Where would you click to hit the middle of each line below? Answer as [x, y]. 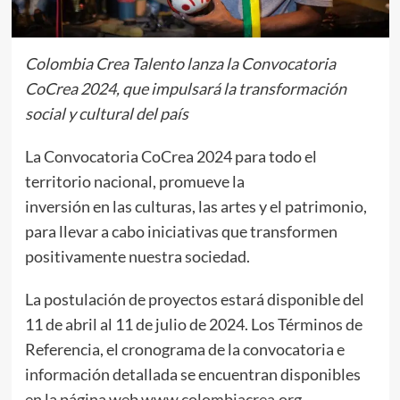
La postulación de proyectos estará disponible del [194, 299]
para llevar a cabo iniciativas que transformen [181, 231]
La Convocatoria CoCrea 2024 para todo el [171, 156]
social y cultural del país [106, 113]
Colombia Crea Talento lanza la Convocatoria [180, 63]
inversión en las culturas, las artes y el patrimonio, [196, 206]
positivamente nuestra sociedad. [137, 256]
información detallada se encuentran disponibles [192, 374]
